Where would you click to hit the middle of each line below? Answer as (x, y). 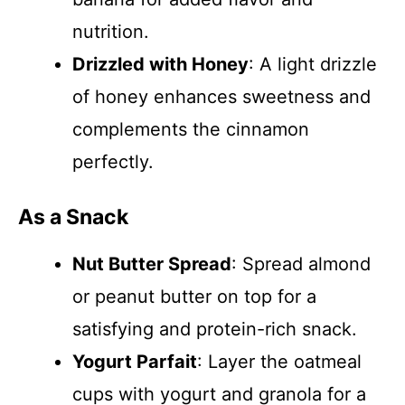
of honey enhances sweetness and (221, 97)
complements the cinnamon (191, 129)
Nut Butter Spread (152, 264)
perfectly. (113, 162)
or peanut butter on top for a (194, 297)
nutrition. (111, 32)
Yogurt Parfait (135, 362)
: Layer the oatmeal (279, 362)
